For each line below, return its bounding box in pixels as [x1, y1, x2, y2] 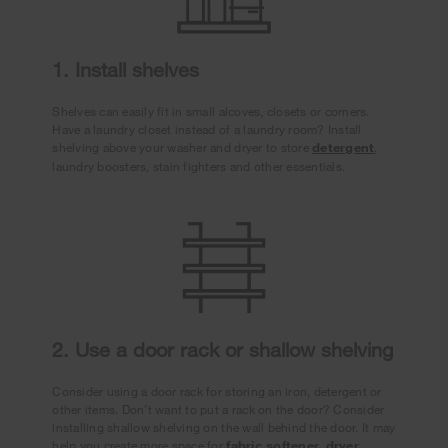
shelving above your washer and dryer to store [52, 139, 313, 156]
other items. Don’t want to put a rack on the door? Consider [52, 401, 385, 418]
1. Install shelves [52, 58, 200, 82]
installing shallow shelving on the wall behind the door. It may [52, 419, 396, 436]
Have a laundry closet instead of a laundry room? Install [52, 121, 362, 138]
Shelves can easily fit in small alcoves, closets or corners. [52, 103, 370, 120]
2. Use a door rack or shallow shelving [52, 338, 394, 362]
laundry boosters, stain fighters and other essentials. [52, 158, 346, 175]
